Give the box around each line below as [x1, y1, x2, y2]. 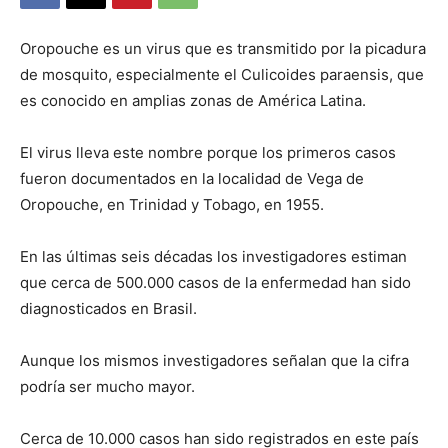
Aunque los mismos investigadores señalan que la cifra [20, 351, 409, 371]
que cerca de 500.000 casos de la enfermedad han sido [20, 273, 411, 293]
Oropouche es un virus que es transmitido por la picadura [20, 39, 426, 59]
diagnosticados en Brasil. [20, 299, 197, 319]
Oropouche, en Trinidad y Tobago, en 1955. [20, 195, 324, 215]
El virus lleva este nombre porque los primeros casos [20, 143, 396, 163]
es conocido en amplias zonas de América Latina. [20, 91, 366, 111]
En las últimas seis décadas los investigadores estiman [20, 247, 407, 267]
